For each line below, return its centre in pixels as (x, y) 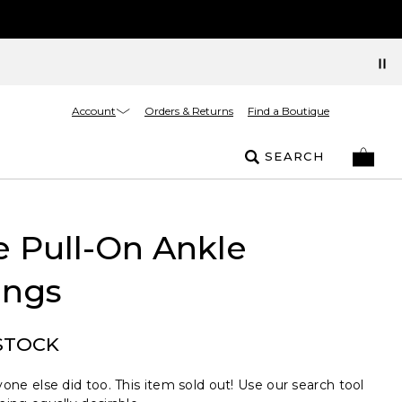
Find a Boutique (288, 111)
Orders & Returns (189, 111)
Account (94, 110)
